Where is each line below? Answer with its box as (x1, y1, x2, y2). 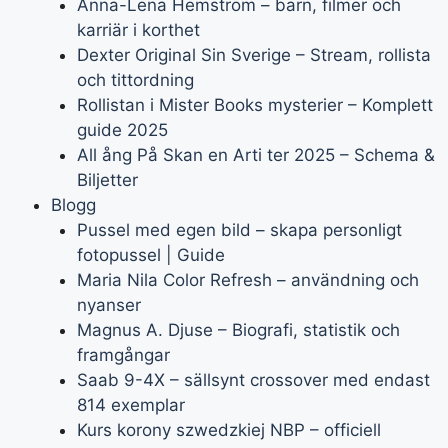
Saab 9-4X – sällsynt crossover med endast (76, 370, 430, 390)
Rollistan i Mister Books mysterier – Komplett (76, 95, 433, 115)
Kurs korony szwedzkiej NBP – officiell (76, 420, 381, 440)
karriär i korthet (76, 20, 200, 40)
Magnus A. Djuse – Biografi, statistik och (76, 320, 400, 340)
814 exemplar (76, 395, 185, 415)
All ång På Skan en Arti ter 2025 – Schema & (76, 145, 435, 165)
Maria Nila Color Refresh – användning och (76, 270, 419, 290)
